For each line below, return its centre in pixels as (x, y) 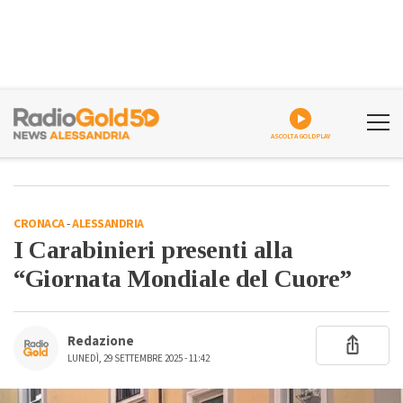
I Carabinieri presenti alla (153, 250)
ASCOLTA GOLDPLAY (300, 136)
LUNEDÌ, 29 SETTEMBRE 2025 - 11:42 (139, 358)
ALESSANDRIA (108, 224)
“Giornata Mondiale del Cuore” (183, 278)
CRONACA (39, 224)
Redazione (101, 341)
